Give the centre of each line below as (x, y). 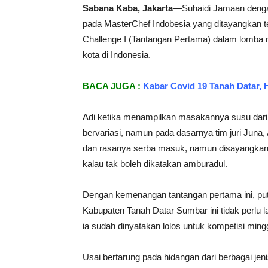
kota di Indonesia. (117, 55)
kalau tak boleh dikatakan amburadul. (155, 164)
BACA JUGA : (113, 86)
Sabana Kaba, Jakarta (128, 8)
